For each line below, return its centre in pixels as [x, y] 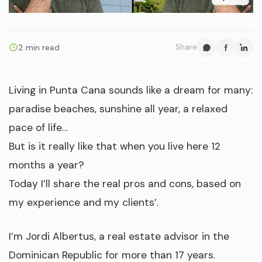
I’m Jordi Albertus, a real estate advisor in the [119, 236]
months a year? [46, 165]
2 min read [39, 47]
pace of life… [38, 128]
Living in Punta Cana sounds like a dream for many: [131, 90]
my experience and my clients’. [84, 203]
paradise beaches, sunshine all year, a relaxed [118, 109]
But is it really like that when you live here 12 [115, 146]
